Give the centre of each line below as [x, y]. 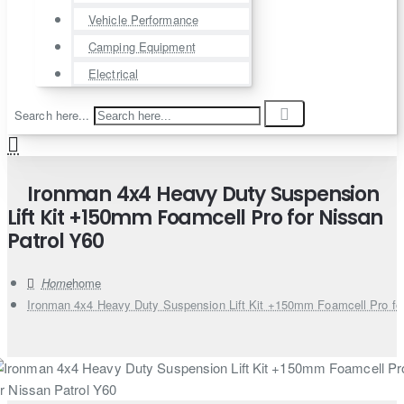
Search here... [52, 115]
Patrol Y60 [56, 241]
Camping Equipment [142, 46]
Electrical [114, 73]
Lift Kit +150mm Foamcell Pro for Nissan [195, 218]
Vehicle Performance [143, 19]
